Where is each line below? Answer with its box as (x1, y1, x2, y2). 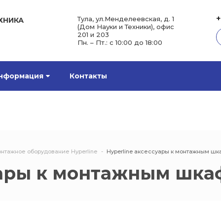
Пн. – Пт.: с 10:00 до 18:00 (77, 38, 162, 46)
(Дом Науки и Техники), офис (77, 23, 174, 31)
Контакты (70, 72, 107, 80)
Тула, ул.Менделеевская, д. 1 (77, 15, 174, 23)
